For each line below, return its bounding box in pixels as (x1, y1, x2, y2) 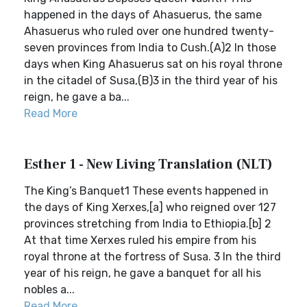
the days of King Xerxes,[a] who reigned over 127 (24, 201, 276, 214)
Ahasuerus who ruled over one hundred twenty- (24, 25, 274, 38)
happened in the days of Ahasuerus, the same (24, 8, 262, 21)
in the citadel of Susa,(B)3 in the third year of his (24, 74, 278, 87)
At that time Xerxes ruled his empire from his (24, 234, 256, 247)
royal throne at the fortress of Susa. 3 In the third (24, 250, 281, 263)
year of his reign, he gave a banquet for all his (24, 267, 261, 280)
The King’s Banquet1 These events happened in (24, 184, 269, 197)
